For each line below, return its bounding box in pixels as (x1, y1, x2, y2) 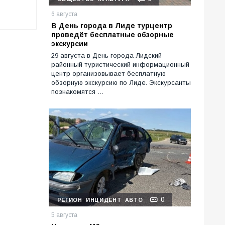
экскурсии (51, 40, 88, 48)
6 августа (51, 11, 77, 18)
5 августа (51, 211, 77, 219)
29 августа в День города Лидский (51, 52, 162, 60)
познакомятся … (51, 88, 104, 96)
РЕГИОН (57, 197, 82, 203)
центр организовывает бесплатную (51, 70, 166, 78)
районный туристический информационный (51, 61, 189, 69)
